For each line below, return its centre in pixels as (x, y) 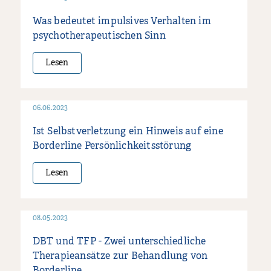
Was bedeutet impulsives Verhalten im (122, 21)
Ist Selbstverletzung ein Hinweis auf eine (128, 132)
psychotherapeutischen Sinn (99, 36)
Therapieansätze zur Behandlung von (120, 256)
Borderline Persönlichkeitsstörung (112, 146)
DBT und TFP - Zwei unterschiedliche (119, 242)
